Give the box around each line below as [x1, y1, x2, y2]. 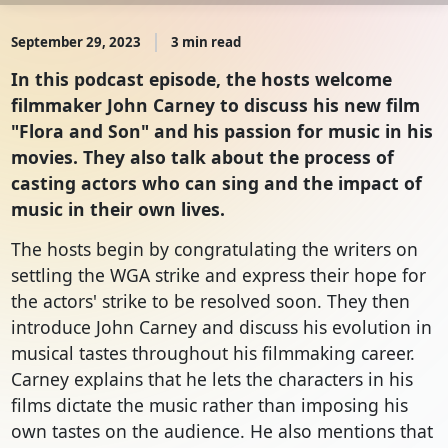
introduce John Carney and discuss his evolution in [10, 315, 432, 340]
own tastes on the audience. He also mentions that [10, 419, 433, 444]
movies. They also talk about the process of [10, 145, 394, 170]
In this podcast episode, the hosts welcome [10, 67, 392, 92]
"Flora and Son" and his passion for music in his [10, 119, 433, 144]
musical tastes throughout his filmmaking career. [10, 341, 415, 366]
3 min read [170, 33, 241, 52]
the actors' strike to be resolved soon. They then [10, 289, 410, 314]
